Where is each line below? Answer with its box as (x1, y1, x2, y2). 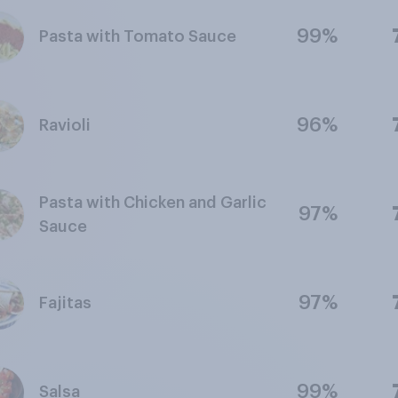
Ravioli (38, 117, 91, 133)
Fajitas (38, 295, 92, 311)
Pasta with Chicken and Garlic (38, 194, 267, 211)
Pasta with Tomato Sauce (38, 28, 236, 44)
